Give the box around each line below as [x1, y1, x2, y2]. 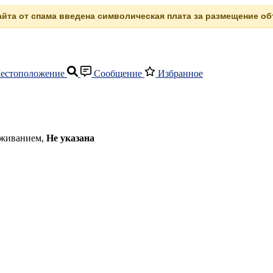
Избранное [155, 68, 203, 79]
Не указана [46, 133, 94, 143]
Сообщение [91, 68, 144, 79]
